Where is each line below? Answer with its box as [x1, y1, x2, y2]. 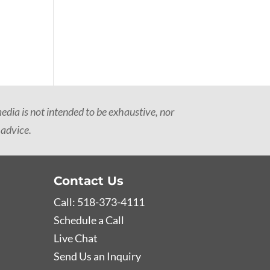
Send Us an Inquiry [54, 249, 142, 263]
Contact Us [54, 173, 124, 188]
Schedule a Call [54, 213, 125, 227]
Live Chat [54, 231, 98, 245]
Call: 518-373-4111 [54, 195, 145, 209]
